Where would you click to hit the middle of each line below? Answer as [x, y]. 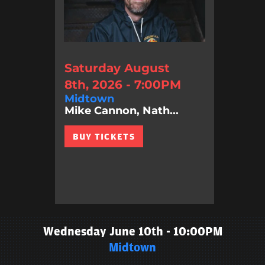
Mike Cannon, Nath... [121, 111]
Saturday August [117, 68]
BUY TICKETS [104, 137]
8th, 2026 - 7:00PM [122, 85]
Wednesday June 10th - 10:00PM [132, 232]
